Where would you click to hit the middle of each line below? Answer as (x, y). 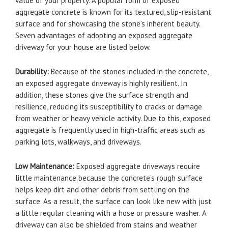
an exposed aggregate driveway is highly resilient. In (101, 83)
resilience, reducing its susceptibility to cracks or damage (109, 107)
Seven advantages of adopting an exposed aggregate (104, 35)
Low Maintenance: (45, 166)
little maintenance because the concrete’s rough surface (109, 178)
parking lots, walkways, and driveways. (78, 142)
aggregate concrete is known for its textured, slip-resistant (113, 12)
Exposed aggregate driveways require (137, 166)
